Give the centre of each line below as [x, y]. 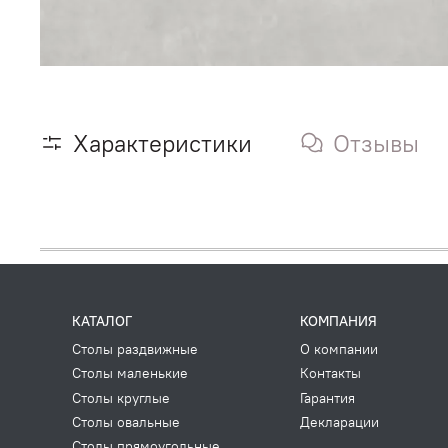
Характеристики [162, 142]
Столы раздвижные [135, 349]
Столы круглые [121, 397]
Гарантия [327, 397]
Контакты [330, 373]
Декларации [339, 421]
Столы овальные [126, 421]
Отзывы [376, 142]
